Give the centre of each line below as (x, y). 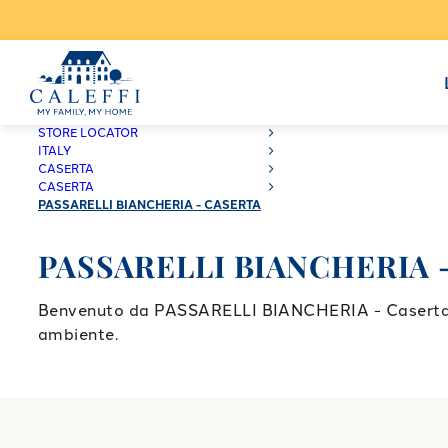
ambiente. (78, 335)
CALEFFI (63, 115)
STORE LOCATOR (88, 133)
